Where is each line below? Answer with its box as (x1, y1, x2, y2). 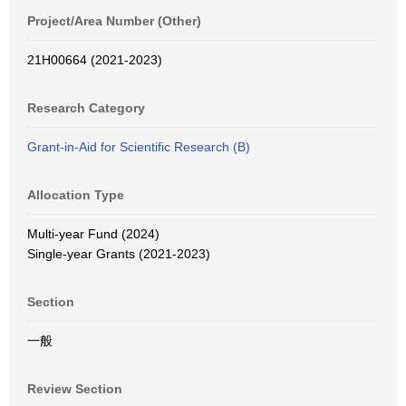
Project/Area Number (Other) (27, 14, 201, 28)
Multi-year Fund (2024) (27, 227, 159, 241)
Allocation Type (27, 188, 124, 202)
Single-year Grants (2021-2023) (27, 246, 210, 261)
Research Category (27, 101, 145, 115)
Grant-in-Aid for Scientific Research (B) (27, 140, 250, 154)
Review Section (27, 382, 122, 396)
